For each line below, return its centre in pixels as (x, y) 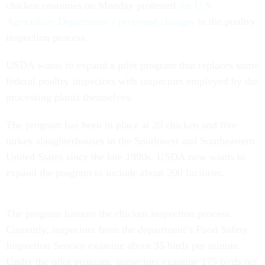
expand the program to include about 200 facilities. (116, 173)
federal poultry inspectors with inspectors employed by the (132, 81)
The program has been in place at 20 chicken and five (121, 125)
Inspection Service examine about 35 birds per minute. (123, 245)
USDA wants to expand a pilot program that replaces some (132, 65)
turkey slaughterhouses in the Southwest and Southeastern (130, 141)
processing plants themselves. (70, 97)
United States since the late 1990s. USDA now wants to (126, 157)
